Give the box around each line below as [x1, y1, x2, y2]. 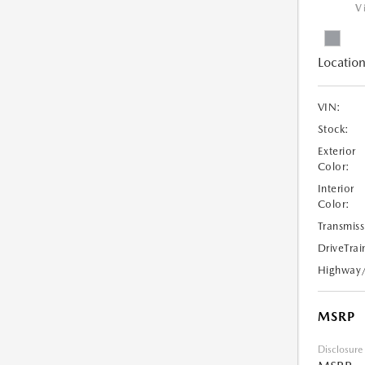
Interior [317, 182, 354, 196]
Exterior [317, 145, 356, 158]
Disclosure [317, 344, 363, 356]
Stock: [317, 123, 350, 136]
